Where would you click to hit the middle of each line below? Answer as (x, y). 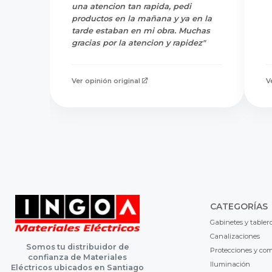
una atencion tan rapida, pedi (131, 6)
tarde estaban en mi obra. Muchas (141, 30)
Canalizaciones (235, 236)
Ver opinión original (106, 80)
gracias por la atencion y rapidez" (138, 42)
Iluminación (230, 264)
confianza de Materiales (77, 257)
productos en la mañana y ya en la (142, 18)
